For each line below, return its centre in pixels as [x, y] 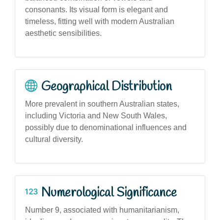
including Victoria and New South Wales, [96, 115]
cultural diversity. [54, 139]
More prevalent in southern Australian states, [102, 104]
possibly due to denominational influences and [106, 127]
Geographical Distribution [107, 87]
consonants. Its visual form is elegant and [96, 9]
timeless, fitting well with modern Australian [100, 21]
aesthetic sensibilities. [63, 33]
